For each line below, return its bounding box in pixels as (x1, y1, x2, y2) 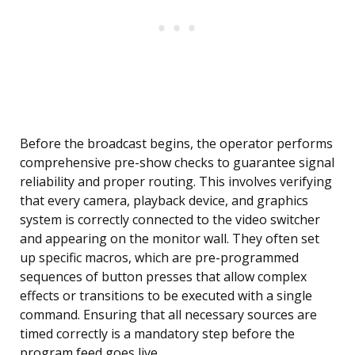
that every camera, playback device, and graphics (20, 192, 308, 210)
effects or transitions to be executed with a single (20, 287, 312, 305)
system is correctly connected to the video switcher (20, 211, 320, 229)
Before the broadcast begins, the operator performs (20, 135, 333, 153)
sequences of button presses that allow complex (20, 268, 307, 286)
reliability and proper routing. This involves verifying (20, 173, 332, 191)
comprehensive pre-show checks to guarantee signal (20, 154, 334, 172)
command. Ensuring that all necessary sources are (20, 306, 317, 324)
